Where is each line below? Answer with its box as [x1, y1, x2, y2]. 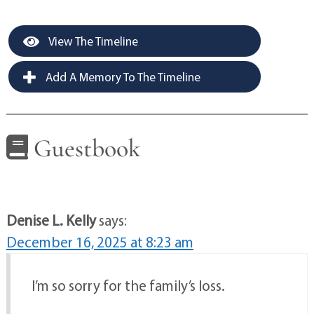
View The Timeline [46, 34, 138, 49]
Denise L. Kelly [6, 211, 96, 230]
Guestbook [27, 133, 141, 164]
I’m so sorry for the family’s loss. [31, 276, 225, 295]
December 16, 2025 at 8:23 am [6, 233, 193, 252]
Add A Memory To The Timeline [42, 69, 200, 85]
